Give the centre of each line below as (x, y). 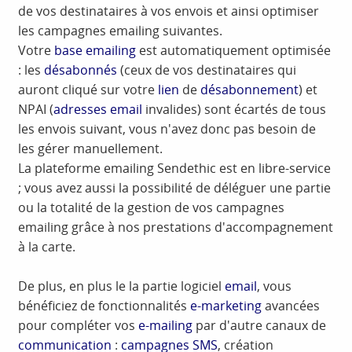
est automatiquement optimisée (234, 51)
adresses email (98, 110)
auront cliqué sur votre (88, 90)
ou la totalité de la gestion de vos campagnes (152, 208)
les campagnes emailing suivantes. (121, 31)
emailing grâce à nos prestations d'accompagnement (176, 227)
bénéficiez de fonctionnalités (104, 306)
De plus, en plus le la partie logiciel (122, 286)
